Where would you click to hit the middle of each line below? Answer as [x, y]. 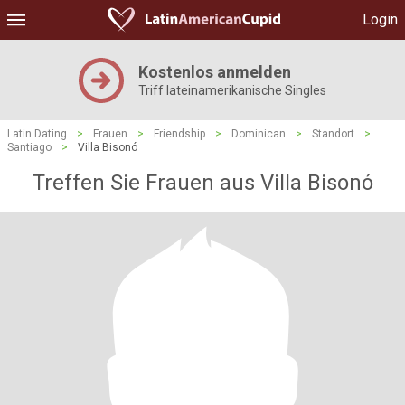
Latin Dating [37, 134]
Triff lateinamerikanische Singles [232, 90]
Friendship [179, 134]
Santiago [29, 147]
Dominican [259, 134]
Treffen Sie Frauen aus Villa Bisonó [202, 183]
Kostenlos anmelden [215, 72]
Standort [333, 134]
